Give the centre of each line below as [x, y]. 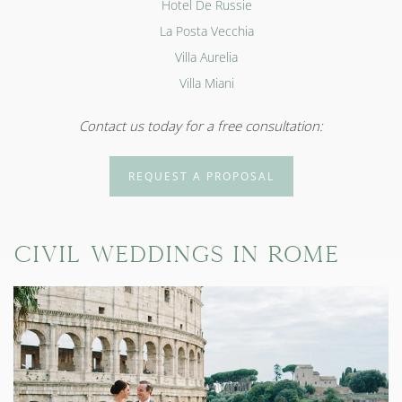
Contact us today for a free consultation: [201, 126]
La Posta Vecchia [206, 31]
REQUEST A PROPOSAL [201, 176]
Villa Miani [206, 83]
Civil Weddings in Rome [176, 255]
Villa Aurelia [206, 57]
